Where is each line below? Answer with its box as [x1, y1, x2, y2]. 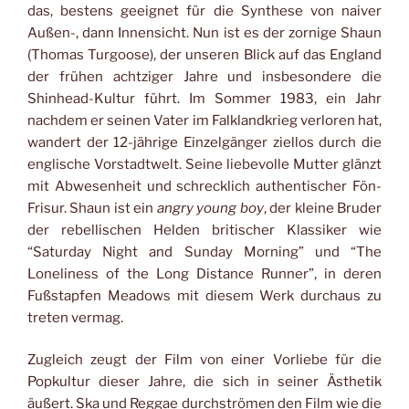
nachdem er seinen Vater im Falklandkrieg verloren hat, [27, 111, 382, 129]
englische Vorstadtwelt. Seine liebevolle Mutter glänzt [27, 155, 382, 173]
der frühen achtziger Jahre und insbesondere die [27, 68, 382, 85]
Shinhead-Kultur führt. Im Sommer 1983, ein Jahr [27, 89, 382, 107]
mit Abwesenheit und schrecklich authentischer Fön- [27, 177, 382, 194]
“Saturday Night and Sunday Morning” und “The [27, 243, 382, 260]
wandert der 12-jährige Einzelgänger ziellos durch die [27, 133, 382, 151]
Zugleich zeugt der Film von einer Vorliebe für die [27, 351, 382, 369]
